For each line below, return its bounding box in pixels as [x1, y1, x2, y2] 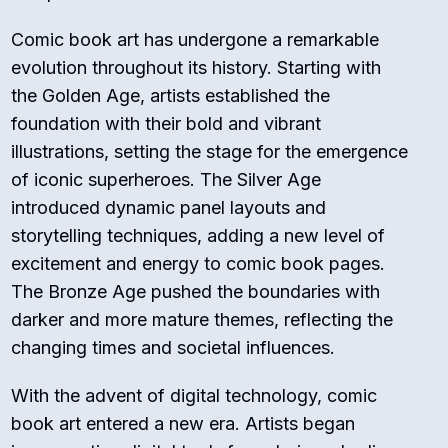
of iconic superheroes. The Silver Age [11, 169, 322, 191]
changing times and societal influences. [11, 337, 336, 359]
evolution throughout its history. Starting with [11, 57, 382, 79]
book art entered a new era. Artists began [11, 413, 356, 435]
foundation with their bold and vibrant [11, 113, 322, 135]
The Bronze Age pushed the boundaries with [11, 281, 381, 303]
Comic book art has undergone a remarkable [11, 29, 380, 51]
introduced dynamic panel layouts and [11, 197, 327, 219]
